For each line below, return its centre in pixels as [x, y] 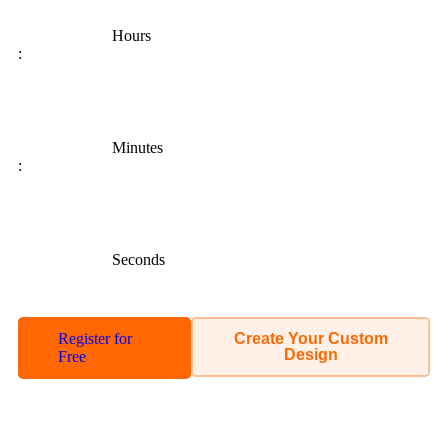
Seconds [138, 260]
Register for [95, 339]
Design [310, 355]
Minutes [137, 148]
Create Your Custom [310, 339]
